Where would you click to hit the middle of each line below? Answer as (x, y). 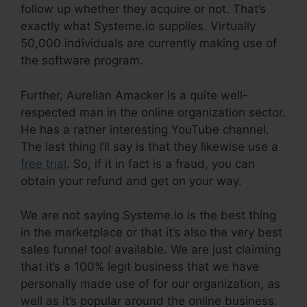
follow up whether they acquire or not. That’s (143, 9)
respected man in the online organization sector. (153, 112)
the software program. (82, 61)
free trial (44, 163)
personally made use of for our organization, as (150, 284)
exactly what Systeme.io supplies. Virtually (138, 26)
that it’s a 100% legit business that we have (140, 267)
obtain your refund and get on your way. (131, 181)
